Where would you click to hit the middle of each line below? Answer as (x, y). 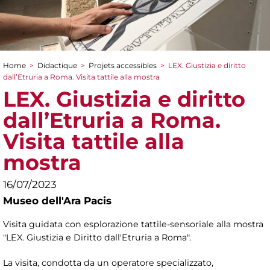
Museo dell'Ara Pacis (57, 200)
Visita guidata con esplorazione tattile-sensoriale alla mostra (133, 224)
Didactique (57, 65)
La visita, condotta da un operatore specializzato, (108, 262)
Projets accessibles (123, 65)
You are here (50, 77)
